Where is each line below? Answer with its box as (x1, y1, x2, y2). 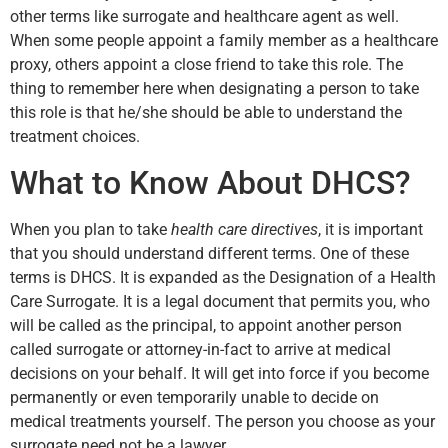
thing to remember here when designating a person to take (10, 79, 419, 99)
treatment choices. (10, 127, 140, 147)
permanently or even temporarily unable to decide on (10, 387, 379, 407)
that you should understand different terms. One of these (10, 243, 409, 263)
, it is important (318, 219, 423, 239)
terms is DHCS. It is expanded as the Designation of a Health (10, 267, 436, 287)
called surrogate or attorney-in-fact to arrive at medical (10, 339, 391, 359)
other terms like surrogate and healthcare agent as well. (10, 7, 399, 27)
